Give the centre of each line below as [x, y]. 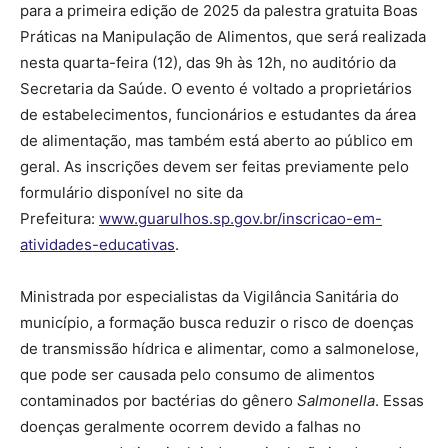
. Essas [399, 401]
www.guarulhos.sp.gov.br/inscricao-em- [240, 219]
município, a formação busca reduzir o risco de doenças [217, 323]
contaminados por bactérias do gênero [158, 401]
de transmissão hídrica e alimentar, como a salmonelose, [219, 349]
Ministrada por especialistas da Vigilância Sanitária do [209, 297]
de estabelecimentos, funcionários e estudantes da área [218, 115]
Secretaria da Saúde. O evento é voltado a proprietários [216, 89]
